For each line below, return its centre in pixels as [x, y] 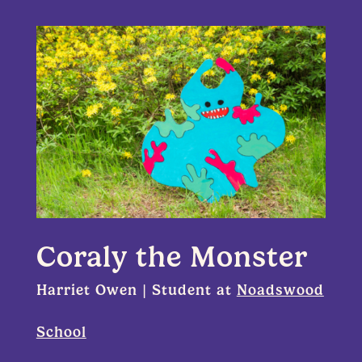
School [61, 333]
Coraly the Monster [172, 257]
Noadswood [280, 290]
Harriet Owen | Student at [136, 290]
